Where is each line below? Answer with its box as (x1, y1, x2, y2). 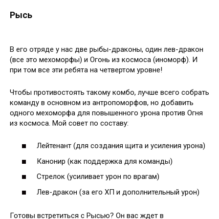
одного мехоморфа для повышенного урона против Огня (10, 108, 203, 117)
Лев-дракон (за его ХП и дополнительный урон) (37, 187, 199, 197)
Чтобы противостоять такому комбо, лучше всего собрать (10, 88, 209, 97)
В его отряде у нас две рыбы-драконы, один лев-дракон (10, 44, 203, 54)
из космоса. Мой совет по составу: (10, 118, 129, 128)
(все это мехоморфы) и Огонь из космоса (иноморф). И (10, 55, 197, 64)
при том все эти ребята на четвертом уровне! (10, 65, 162, 74)
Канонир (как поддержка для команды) (37, 156, 173, 166)
